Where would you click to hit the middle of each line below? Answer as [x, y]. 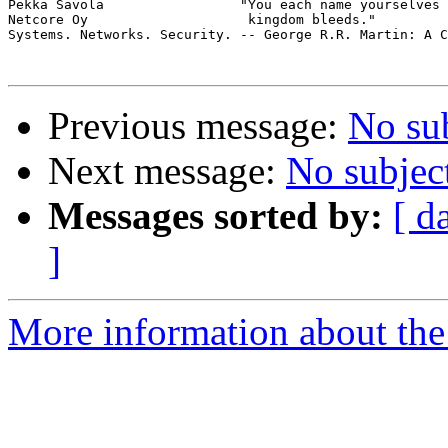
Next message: [167, 171]
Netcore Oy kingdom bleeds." [192, 20]
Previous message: [198, 126]
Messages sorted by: [215, 216]
